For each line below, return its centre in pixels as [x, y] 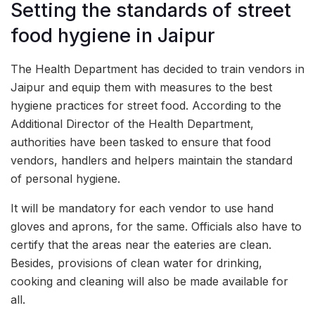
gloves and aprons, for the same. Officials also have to [156, 226]
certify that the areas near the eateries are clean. [141, 244]
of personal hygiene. [65, 178]
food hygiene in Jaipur [113, 35]
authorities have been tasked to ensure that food [141, 142]
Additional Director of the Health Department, [132, 123]
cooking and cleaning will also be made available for [149, 281]
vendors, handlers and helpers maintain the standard [152, 160]
